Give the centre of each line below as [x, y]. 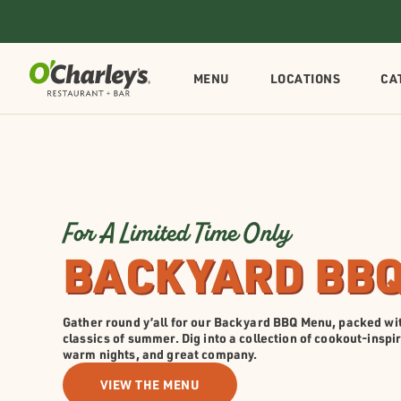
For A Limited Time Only [177, 232]
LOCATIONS [305, 78]
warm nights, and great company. [160, 354]
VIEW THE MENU [150, 384]
